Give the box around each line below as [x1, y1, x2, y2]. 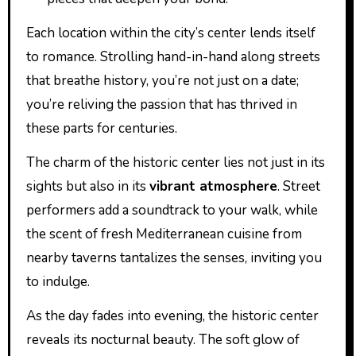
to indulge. [25, 273, 90, 291]
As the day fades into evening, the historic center [25, 307, 319, 325]
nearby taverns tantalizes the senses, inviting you [25, 249, 322, 267]
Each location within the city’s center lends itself [25, 24, 315, 42]
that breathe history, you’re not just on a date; [25, 72, 299, 90]
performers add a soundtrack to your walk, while [25, 201, 318, 219]
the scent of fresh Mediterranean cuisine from [25, 225, 302, 243]
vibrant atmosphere [149, 177, 277, 195]
